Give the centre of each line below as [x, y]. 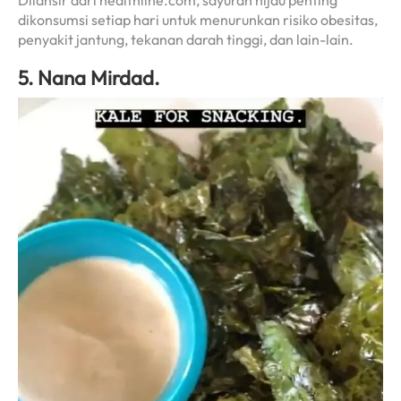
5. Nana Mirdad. [89, 77]
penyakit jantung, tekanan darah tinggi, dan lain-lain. [186, 40]
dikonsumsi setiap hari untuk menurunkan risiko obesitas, [198, 20]
